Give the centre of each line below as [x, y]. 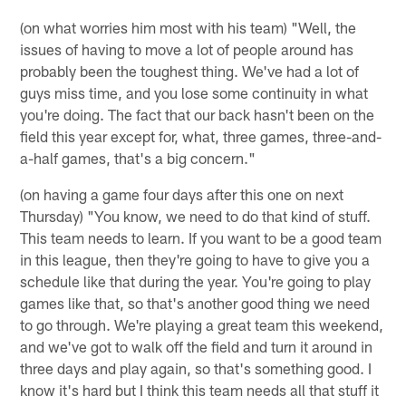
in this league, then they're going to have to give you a [195, 259]
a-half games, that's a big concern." [138, 157]
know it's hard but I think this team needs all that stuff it [200, 389]
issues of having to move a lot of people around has [187, 48]
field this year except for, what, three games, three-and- [201, 135]
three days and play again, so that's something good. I [196, 367]
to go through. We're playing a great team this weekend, [202, 324]
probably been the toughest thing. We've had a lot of [190, 70]
